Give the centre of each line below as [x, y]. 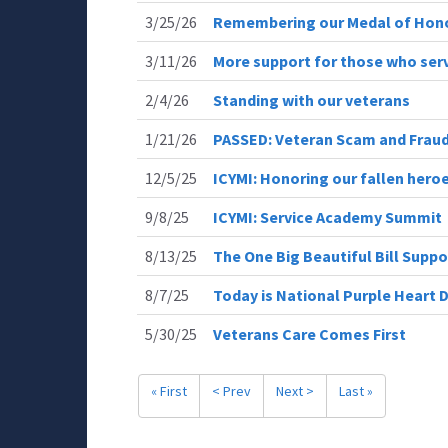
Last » [356, 391]
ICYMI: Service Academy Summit [327, 217]
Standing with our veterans [311, 100]
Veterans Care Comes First [309, 334]
